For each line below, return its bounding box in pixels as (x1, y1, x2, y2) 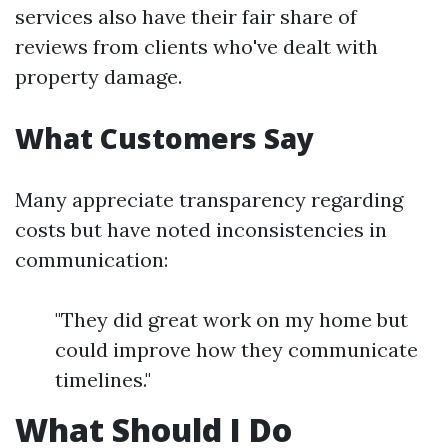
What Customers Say (15, 118, 314, 157)
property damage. (15, 63, 182, 89)
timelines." (55, 366, 151, 392)
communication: (15, 246, 168, 272)
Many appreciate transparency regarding (15, 186, 403, 212)
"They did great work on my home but (55, 306, 408, 332)
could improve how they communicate (55, 336, 418, 362)
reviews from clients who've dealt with (15, 33, 378, 59)
